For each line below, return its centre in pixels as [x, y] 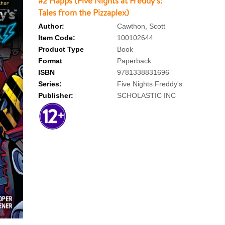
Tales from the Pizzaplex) [83, 12]
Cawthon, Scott [141, 26]
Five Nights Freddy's [149, 84]
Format [50, 61]
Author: [51, 26]
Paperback [134, 61]
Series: [50, 84]
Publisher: [55, 95]
